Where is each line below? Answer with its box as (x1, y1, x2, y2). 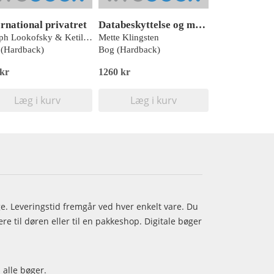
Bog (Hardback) (98, 45, 160, 55)
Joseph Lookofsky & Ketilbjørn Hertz (83, 32, 92, 43)
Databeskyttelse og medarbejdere (195, 19, 206, 31)
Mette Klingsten (98, 32, 159, 43)
